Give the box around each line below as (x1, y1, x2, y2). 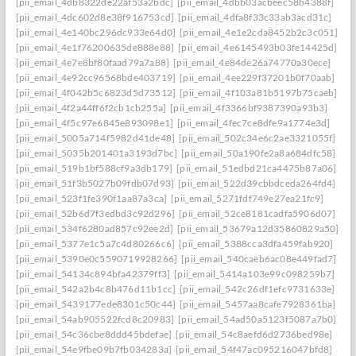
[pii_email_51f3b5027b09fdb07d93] (15, 177, 175, 189)
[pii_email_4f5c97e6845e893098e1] (15, 117, 174, 129)
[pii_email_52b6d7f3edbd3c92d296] (15, 207, 176, 219)
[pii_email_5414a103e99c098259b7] (174, 268, 335, 280)
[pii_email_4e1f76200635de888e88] (15, 41, 175, 53)
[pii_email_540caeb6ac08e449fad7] (181, 253, 337, 265)
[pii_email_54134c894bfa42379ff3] (15, 268, 171, 280)
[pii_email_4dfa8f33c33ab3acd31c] (178, 11, 332, 23)
